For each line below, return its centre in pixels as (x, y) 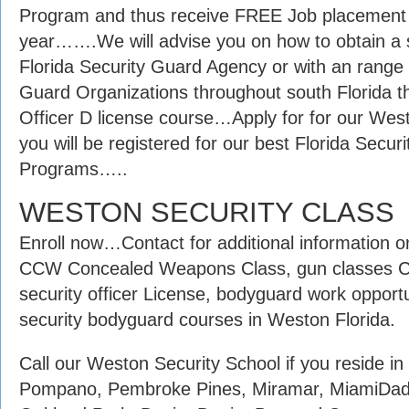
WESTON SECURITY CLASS (207, 212)
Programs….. (73, 169)
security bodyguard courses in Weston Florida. (207, 320)
